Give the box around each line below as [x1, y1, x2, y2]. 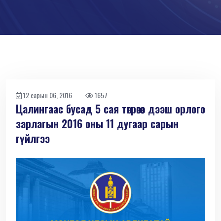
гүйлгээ [16, 130, 50, 147]
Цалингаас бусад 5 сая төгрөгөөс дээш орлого [16, 101, 205, 117]
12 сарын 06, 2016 [22, 90, 85, 101]
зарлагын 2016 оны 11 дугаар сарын [16, 115, 179, 132]
